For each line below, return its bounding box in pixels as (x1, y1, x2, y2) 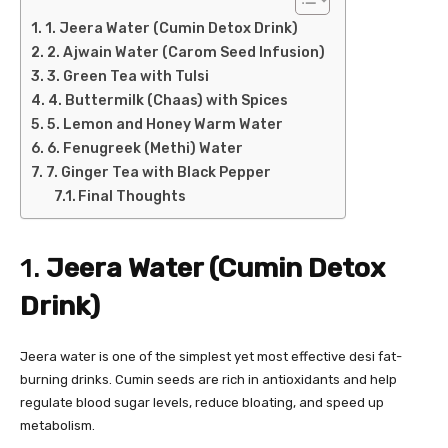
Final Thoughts (78, 188, 187, 206)
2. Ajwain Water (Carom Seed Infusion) (46, 44, 325, 62)
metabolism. (20, 418, 95, 434)
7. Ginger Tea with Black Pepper (45, 164, 271, 182)
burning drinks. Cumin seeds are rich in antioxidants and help (20, 372, 397, 388)
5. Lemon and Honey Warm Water (46, 116, 283, 134)
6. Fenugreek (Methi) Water (46, 140, 243, 158)
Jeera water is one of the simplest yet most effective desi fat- (20, 349, 402, 365)
